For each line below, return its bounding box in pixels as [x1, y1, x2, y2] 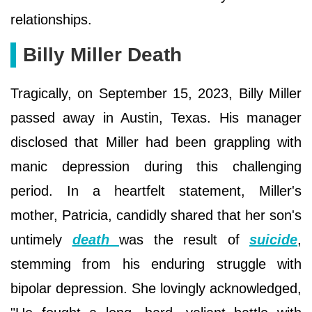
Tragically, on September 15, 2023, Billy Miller [10, 85, 302, 101]
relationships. [10, 11, 92, 27]
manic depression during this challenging [10, 158, 302, 174]
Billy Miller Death [23, 43, 182, 65]
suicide [249, 231, 297, 247]
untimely [10, 231, 72, 247]
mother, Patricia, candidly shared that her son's [10, 207, 302, 223]
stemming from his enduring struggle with [10, 256, 302, 272]
